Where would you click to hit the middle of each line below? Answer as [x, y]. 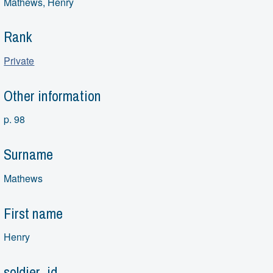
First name [34, 213]
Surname [29, 154]
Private [19, 60]
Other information [53, 95]
